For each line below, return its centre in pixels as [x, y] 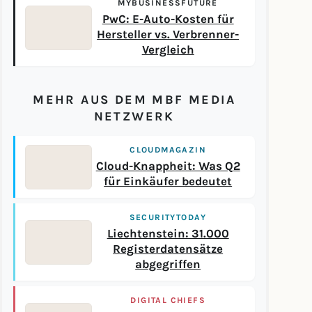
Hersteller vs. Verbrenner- [168, 34]
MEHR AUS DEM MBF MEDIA [134, 100]
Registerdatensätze [168, 249]
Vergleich [168, 50]
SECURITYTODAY [168, 217]
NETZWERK [134, 116]
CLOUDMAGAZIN [168, 150]
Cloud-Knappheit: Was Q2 [168, 166]
